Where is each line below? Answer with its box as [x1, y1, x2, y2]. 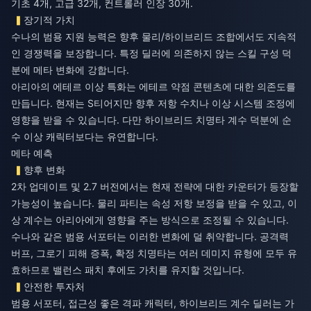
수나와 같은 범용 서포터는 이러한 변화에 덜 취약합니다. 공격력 [11, 230, 289, 242]
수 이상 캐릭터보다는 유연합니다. [11, 130, 158, 142]
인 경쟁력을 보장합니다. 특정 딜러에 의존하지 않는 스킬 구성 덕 [11, 47, 292, 59]
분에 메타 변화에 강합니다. [11, 63, 129, 76]
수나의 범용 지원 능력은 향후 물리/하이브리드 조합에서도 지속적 [11, 30, 296, 42]
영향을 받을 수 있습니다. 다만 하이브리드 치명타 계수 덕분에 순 [11, 113, 292, 126]
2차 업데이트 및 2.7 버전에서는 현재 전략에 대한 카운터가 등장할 [11, 180, 299, 192]
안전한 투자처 [24, 280, 85, 292]
